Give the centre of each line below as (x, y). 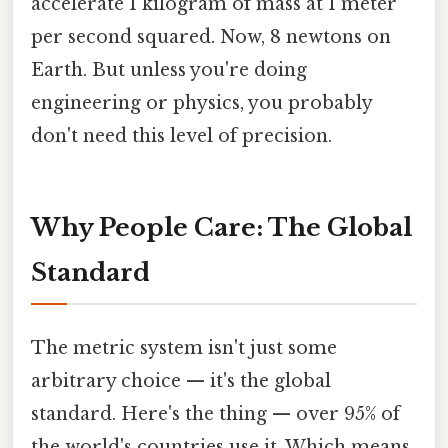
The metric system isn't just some (184, 347)
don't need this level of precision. (181, 135)
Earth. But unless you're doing (169, 69)
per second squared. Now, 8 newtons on (211, 36)
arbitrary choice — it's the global (181, 380)
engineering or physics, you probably (201, 102)
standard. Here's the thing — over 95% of (215, 413)
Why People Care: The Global (221, 228)
